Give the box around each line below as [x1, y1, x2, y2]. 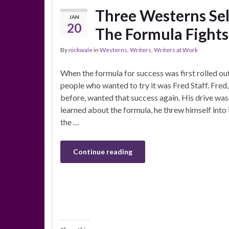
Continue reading [73, 147, 132, 156]
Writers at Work [154, 46, 198, 54]
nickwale [68, 46, 93, 54]
